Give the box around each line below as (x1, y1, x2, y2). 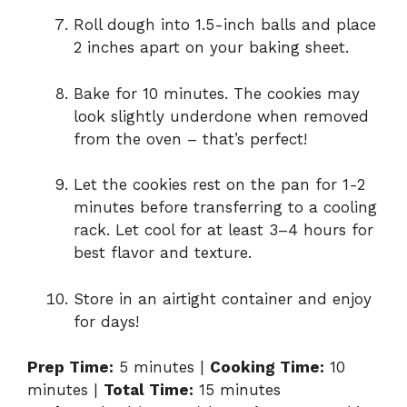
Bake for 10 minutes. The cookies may (74, 84, 360, 103)
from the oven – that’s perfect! (74, 129, 307, 148)
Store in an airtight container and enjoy (74, 289, 372, 308)
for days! (74, 312, 139, 331)
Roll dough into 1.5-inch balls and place (74, 15, 376, 35)
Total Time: (104, 381, 194, 400)
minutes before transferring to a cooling (74, 198, 377, 217)
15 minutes (194, 381, 281, 400)
